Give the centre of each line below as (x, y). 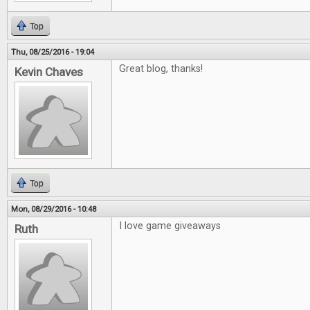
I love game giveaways (170, 226)
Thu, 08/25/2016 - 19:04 (53, 52)
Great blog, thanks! (161, 69)
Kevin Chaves (49, 72)
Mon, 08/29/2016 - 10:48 (54, 209)
